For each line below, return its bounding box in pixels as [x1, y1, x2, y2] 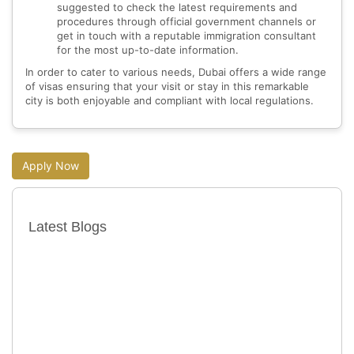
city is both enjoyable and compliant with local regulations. [25, 94, 314, 107]
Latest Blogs [28, 219, 107, 235]
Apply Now [22, 159, 79, 173]
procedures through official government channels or [57, 15, 316, 28]
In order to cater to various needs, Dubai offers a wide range [25, 66, 326, 79]
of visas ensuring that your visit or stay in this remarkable [25, 80, 309, 93]
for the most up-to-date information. [57, 43, 239, 57]
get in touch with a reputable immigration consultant [57, 29, 316, 43]
